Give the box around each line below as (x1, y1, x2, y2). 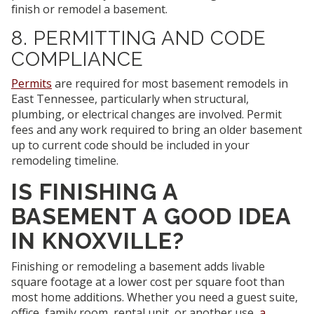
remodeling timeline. (11, 153, 118, 169)
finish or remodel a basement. (11, 1, 168, 18)
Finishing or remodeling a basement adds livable (11, 259, 265, 275)
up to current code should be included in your (11, 137, 250, 153)
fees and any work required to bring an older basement (11, 122, 302, 138)
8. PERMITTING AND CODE (11, 27, 266, 50)
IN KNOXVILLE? (11, 228, 184, 254)
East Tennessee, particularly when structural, (11, 91, 249, 107)
